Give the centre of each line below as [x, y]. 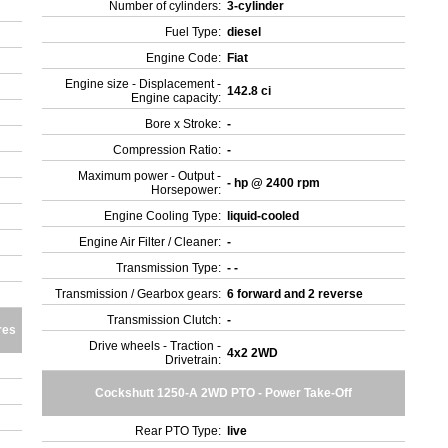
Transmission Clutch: [164, 320]
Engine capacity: [176, 98]
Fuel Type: [193, 32]
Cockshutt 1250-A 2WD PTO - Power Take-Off [224, 393]
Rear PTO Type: [178, 431]
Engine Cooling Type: [163, 216]
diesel [246, 32]
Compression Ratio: [167, 150]
